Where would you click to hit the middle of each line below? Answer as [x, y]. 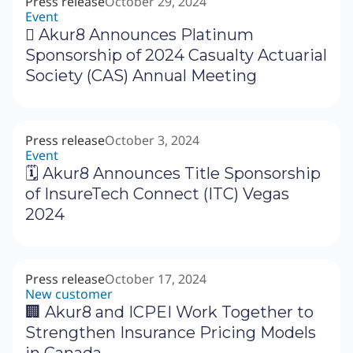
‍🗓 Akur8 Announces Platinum [139, 35]
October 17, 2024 [156, 279]
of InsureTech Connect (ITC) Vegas [157, 194]
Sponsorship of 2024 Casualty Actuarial [176, 56]
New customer [69, 294]
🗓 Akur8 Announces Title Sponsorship [173, 174]
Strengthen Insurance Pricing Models [171, 333]
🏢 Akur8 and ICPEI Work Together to [169, 312]
